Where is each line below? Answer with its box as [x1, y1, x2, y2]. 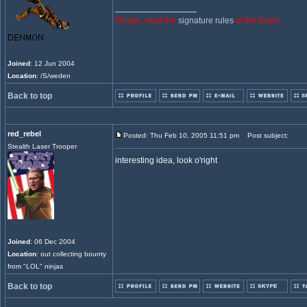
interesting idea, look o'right [115, 156, 217, 165]
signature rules [178, 16, 234, 25]
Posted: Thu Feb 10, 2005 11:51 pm [123, 132, 239, 139]
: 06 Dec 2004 [30, 238, 75, 245]
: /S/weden [36, 72, 71, 79]
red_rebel [8, 130, 41, 138]
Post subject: [241, 132, 288, 139]
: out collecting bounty [36, 250, 106, 258]
